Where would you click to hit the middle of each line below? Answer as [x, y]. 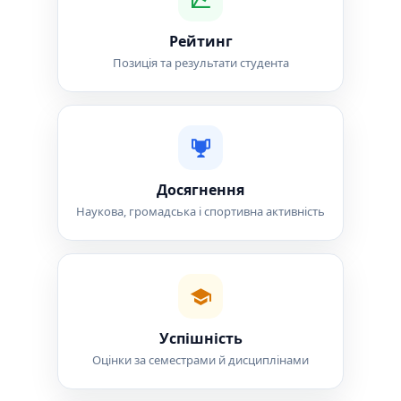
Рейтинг [200, 41]
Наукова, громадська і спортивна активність [200, 211]
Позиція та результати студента [200, 63]
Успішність [200, 338]
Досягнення [200, 190]
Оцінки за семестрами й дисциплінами [200, 360]
